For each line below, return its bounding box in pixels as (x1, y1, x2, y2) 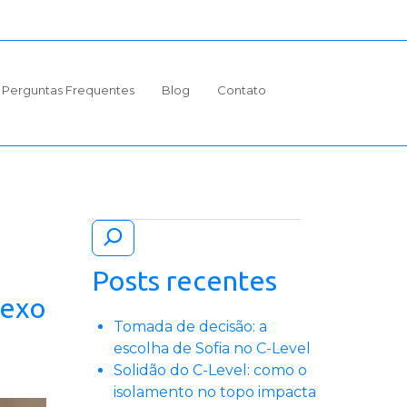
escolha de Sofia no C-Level (114, 340, 311, 358)
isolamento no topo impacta (114, 383, 316, 402)
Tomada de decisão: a (114, 318, 267, 336)
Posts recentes (92, 265, 277, 297)
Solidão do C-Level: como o (114, 362, 307, 380)
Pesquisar (92, 193, 163, 211)
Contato (216, 82, 266, 97)
